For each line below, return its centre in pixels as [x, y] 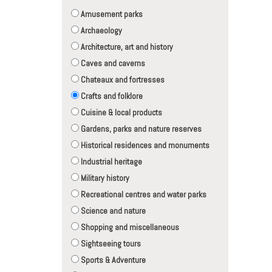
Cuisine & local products [121, 113]
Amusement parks [111, 14]
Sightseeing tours [110, 244]
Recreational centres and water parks [143, 195]
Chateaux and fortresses [122, 80]
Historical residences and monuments [144, 145]
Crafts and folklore [111, 96]
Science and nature [112, 211]
